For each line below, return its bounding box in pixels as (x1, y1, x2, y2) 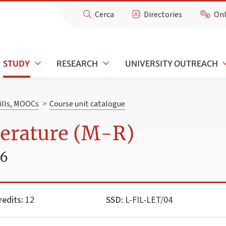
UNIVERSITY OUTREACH (125, 58, 218, 69)
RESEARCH (56, 58, 98, 69)
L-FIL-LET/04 (123, 193, 173, 206)
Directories (144, 9, 183, 20)
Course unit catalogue (49, 98, 125, 110)
